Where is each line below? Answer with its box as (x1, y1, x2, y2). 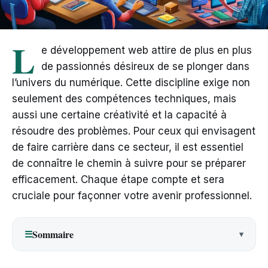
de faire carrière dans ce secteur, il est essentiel (12, 141, 243, 153)
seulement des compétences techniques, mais (12, 92, 236, 105)
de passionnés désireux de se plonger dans (41, 60, 249, 72)
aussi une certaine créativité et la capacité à (12, 108, 227, 121)
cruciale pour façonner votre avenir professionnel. (12, 189, 252, 202)
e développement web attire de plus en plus (41, 44, 252, 56)
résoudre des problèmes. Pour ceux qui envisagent (12, 124, 255, 137)
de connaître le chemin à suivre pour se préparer (12, 157, 246, 169)
